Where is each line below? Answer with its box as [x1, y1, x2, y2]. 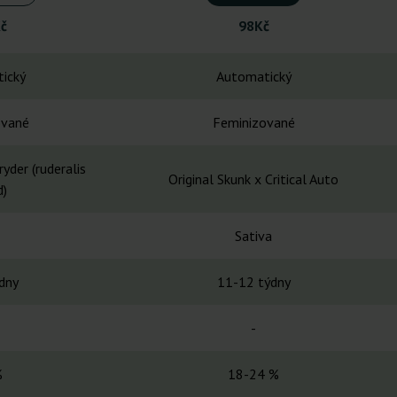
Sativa [235, 227, 272, 245]
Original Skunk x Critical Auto [168, 170, 339, 189]
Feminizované [212, 113, 295, 132]
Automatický [215, 67, 292, 86]
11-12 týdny [216, 273, 291, 292]
